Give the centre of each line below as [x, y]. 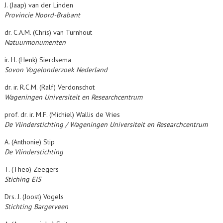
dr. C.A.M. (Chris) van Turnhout [48, 32]
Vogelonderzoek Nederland [66, 70]
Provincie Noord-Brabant [42, 15]
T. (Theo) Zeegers [32, 169]
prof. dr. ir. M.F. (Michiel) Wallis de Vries [62, 114]
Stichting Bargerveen [36, 207]
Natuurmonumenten [35, 42]
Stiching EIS [23, 179]
